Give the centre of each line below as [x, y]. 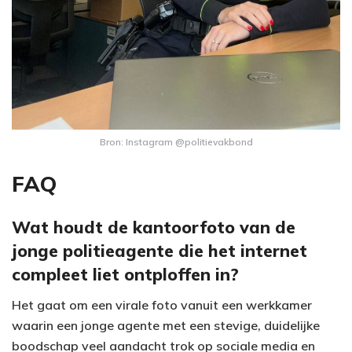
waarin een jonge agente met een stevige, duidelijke [166, 325]
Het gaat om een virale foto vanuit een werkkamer [162, 304]
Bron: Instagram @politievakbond [176, 141]
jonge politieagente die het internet [159, 250]
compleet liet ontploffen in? [125, 273]
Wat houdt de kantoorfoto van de [154, 226]
